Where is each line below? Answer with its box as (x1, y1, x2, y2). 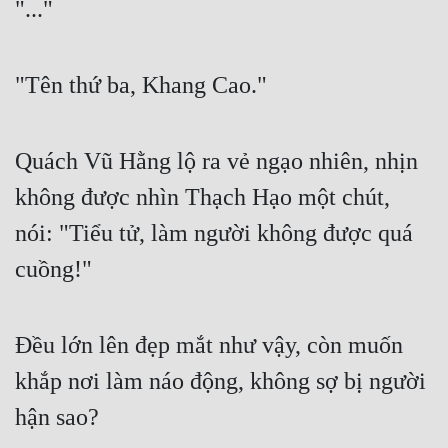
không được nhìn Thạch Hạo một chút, (15, 184, 390, 211)
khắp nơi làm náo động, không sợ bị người (15, 368, 426, 395)
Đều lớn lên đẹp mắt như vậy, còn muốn (15, 332, 403, 359)
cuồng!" (15, 256, 92, 283)
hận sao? (15, 404, 99, 431)
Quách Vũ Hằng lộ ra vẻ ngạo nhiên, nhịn (15, 148, 418, 175)
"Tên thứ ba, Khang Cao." (15, 72, 267, 99)
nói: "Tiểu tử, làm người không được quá (15, 220, 413, 247)
